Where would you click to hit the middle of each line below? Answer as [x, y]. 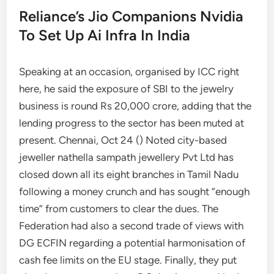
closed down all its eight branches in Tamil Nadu [129, 174]
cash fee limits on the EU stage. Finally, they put [128, 260]
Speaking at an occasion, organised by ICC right [129, 72]
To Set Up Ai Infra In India [105, 35]
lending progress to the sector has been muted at [132, 123]
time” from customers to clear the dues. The [119, 209]
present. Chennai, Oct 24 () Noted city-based [123, 140]
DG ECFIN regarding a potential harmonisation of [132, 243]
